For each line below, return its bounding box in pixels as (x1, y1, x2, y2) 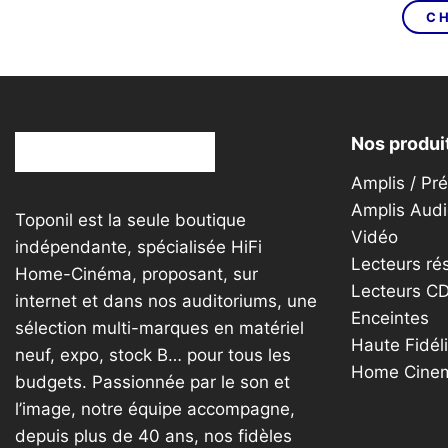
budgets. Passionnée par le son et (15, 371, 290, 392)
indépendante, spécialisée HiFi (15, 236, 262, 257)
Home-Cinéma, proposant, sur (15, 263, 258, 284)
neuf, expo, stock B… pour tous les (15, 344, 291, 365)
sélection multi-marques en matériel (15, 317, 304, 338)
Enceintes (351, 307, 429, 328)
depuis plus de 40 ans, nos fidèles (15, 425, 292, 446)
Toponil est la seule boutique (15, 209, 246, 230)
